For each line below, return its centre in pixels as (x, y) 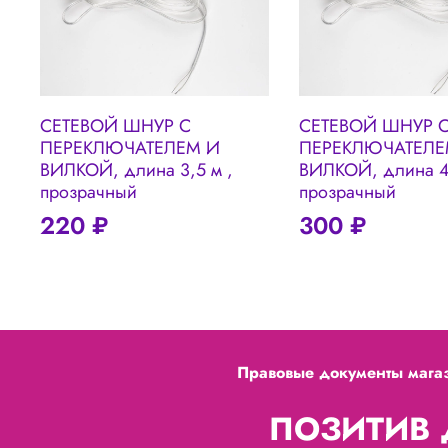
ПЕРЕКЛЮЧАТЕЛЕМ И (130, 148)
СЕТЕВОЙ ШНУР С (116, 126)
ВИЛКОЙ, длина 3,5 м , (137, 170)
